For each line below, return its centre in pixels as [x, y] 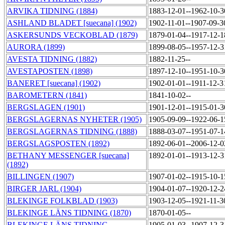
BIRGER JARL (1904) [44, 189]
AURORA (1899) [36, 47]
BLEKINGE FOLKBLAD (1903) [62, 201]
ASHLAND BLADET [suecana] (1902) [72, 23]
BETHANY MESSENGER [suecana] [68, 156]
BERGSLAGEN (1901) [46, 107]
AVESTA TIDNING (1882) [52, 59]
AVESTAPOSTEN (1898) [50, 71]
